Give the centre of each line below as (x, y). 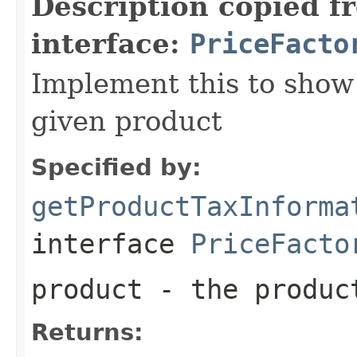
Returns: (87, 332)
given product (127, 121)
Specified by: (116, 167)
